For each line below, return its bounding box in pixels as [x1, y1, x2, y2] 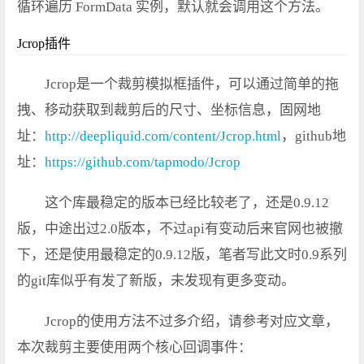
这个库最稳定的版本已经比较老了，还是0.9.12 [45, 195, 329, 211]
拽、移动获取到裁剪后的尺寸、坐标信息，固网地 [17, 102, 321, 119]
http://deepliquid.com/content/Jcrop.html [45, 128, 281, 145]
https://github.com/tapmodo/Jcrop [45, 154, 240, 171]
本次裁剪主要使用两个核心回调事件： [17, 340, 252, 356]
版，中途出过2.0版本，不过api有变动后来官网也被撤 [17, 221, 343, 237]
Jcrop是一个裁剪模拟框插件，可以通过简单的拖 [45, 76, 339, 93]
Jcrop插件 [17, 37, 71, 51]
